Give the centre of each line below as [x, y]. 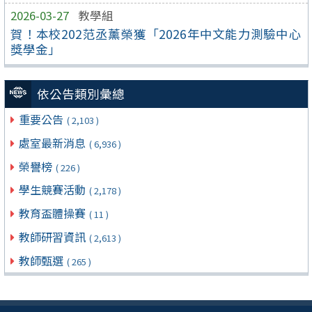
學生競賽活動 [53, 190]
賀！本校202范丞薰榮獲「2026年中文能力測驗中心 [156, 33]
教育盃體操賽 [53, 213]
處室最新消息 [53, 142]
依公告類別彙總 [81, 94]
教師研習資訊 [53, 236]
